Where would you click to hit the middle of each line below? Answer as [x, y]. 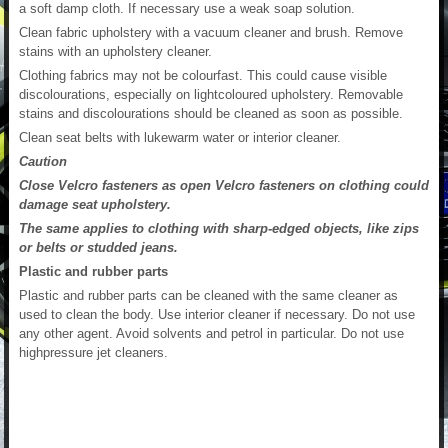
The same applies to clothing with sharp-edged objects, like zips [219, 229]
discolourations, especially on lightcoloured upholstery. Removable [211, 95]
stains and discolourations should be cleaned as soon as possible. [211, 114]
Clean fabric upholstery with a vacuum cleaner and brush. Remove [211, 33]
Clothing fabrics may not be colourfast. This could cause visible [203, 76]
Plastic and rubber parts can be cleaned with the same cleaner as [208, 296]
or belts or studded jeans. [98, 248]
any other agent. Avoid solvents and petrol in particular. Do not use [211, 334]
